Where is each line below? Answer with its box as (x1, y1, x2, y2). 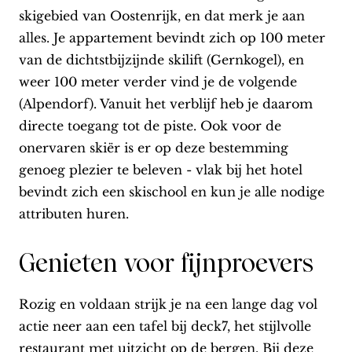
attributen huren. (19, 206, 129, 222)
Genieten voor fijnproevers (19, 248, 313, 279)
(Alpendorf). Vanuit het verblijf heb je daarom (19, 96, 313, 112)
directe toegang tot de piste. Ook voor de (19, 118, 281, 134)
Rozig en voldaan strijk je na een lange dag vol (19, 296, 317, 313)
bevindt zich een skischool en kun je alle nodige (19, 184, 324, 200)
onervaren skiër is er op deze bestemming (19, 140, 288, 156)
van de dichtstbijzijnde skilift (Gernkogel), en (19, 52, 304, 68)
